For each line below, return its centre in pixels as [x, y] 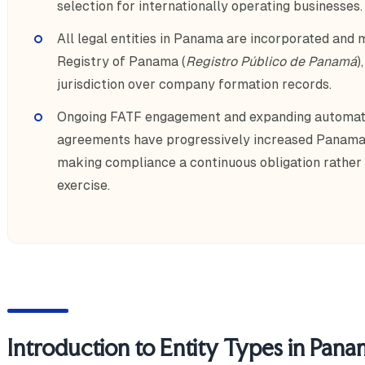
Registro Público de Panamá [271, 61]
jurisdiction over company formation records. [194, 84]
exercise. [83, 185]
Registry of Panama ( [121, 61]
